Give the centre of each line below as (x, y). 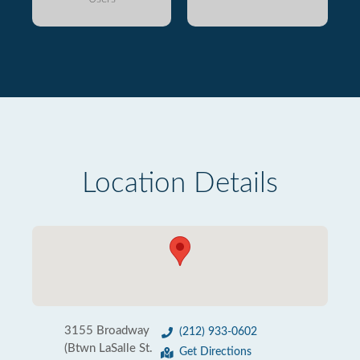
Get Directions (215, 352)
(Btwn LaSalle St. (108, 348)
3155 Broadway (107, 331)
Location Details (180, 184)
